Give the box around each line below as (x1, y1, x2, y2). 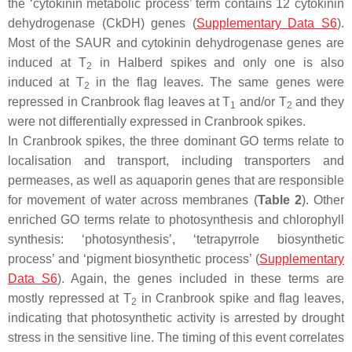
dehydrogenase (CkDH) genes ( (8, 16, 196, 30)
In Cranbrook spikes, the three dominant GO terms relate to (8, 134, 344, 148)
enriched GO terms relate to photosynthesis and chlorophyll (8, 212, 344, 226)
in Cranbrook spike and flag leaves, (137, 291, 344, 305)
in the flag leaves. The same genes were (89, 75, 345, 89)
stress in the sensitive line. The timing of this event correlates (8, 330, 344, 344)
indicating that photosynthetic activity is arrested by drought (8, 310, 344, 324)
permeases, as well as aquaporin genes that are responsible (8, 173, 344, 187)
